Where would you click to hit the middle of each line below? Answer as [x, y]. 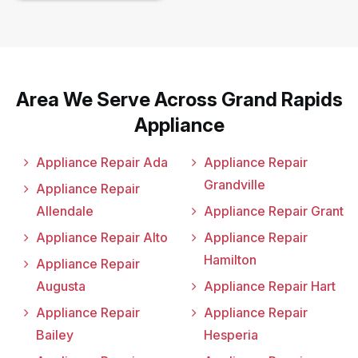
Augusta [61, 286]
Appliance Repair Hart [269, 286]
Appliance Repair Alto [102, 238]
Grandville [234, 185]
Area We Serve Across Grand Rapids [179, 100]
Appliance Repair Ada [102, 163]
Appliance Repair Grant [273, 211]
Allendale [65, 211]
